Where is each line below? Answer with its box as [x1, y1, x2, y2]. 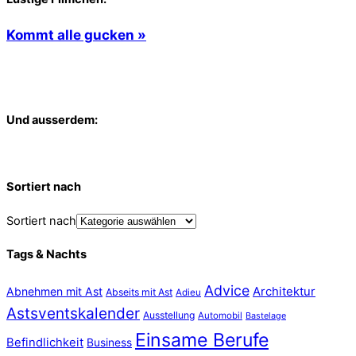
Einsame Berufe [135, 328, 269, 351]
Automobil [198, 309, 242, 321]
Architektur [253, 284, 315, 299]
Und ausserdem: [6, 112, 98, 127]
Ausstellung [143, 308, 195, 321]
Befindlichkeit [6, 335, 83, 350]
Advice [204, 281, 250, 299]
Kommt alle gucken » [6, 26, 146, 44]
